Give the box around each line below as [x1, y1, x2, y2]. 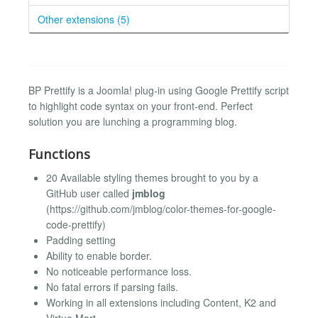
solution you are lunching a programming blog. [28, 114, 237, 128]
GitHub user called [46, 185, 132, 200]
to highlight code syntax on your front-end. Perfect [28, 98, 253, 113]
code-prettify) [46, 216, 106, 231]
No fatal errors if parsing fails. [46, 279, 178, 294]
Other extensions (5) [38, 11, 130, 26]
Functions [28, 145, 90, 163]
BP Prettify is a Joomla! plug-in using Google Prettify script [28, 82, 289, 97]
